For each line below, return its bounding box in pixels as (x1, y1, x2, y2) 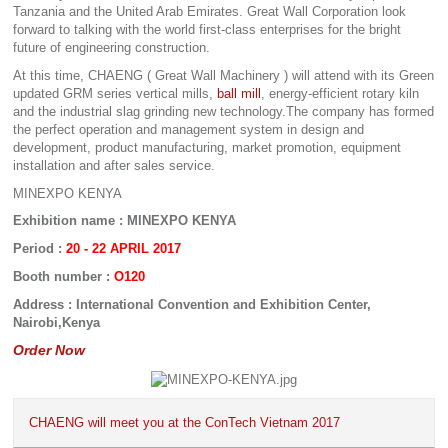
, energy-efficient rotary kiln (261, 85, 419, 101)
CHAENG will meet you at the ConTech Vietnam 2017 (29, 415, 340, 431)
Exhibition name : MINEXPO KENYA (13, 213, 236, 229)
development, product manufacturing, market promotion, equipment (13, 139, 401, 155)
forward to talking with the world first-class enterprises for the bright (13, 22, 401, 38)
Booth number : (13, 268, 110, 284)
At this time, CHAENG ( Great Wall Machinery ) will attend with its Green (13, 67, 434, 83)
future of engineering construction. (13, 40, 210, 56)
